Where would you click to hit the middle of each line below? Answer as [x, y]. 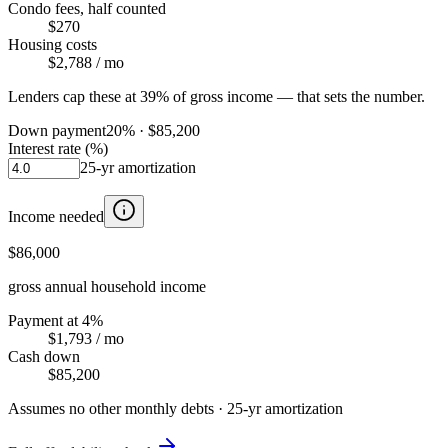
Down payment [57, 130]
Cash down [44, 356]
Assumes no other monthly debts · [117, 408]
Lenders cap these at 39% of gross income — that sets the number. [216, 96]
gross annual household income [107, 286]
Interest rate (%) [58, 148]
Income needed [56, 216]
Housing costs [52, 44]
